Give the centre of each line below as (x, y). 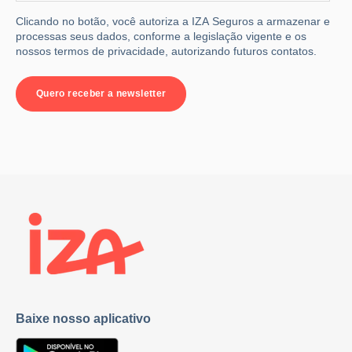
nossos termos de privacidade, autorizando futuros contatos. (168, 51)
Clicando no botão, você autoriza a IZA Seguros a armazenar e (173, 22)
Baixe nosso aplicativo (83, 319)
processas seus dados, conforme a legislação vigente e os (161, 37)
